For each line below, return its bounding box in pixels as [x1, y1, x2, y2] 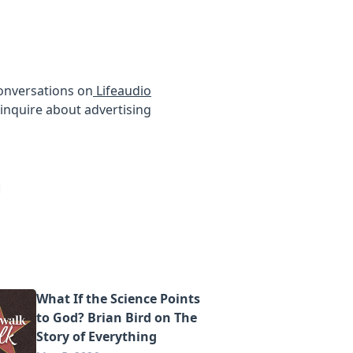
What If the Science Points [36, 290, 200, 307]
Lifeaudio [93, 82, 151, 99]
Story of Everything [36, 328, 157, 345]
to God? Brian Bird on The [36, 309, 197, 326]
